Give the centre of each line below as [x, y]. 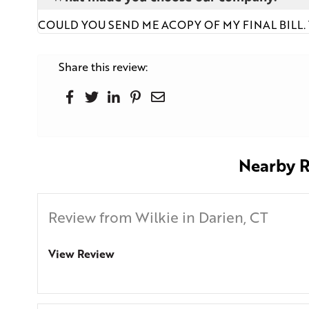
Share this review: [103, 67]
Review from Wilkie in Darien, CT [158, 217]
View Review [81, 254]
